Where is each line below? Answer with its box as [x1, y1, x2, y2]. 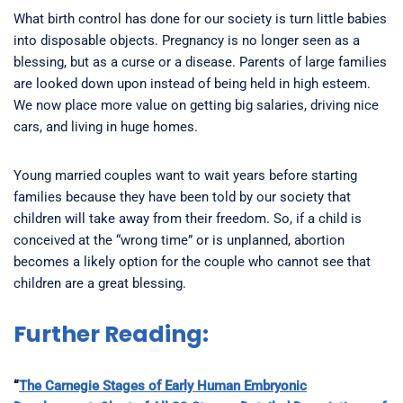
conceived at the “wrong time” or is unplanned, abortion [13, 231, 345, 248]
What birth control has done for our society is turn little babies [13, 10, 387, 27]
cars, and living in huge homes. [13, 118, 198, 135]
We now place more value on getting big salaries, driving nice [13, 96, 379, 113]
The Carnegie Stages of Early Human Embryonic [19, 377, 307, 394]
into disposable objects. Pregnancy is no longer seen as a [13, 31, 360, 49]
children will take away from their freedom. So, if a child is [13, 210, 362, 227]
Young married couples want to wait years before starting [13, 166, 357, 184]
